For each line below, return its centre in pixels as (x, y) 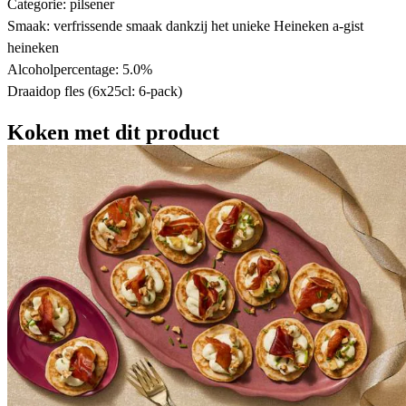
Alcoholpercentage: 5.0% (80, 69)
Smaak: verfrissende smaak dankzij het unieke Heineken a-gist (185, 25)
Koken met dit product (113, 132)
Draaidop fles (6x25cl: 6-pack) (95, 91)
